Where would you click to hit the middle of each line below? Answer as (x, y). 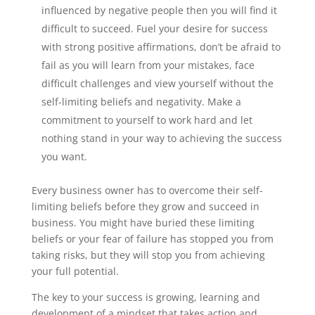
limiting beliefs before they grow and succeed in (145, 206)
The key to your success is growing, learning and (146, 297)
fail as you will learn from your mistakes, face (148, 65)
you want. (64, 156)
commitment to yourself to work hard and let (147, 120)
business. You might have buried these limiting (143, 222)
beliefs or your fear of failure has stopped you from (152, 238)
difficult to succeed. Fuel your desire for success (154, 28)
